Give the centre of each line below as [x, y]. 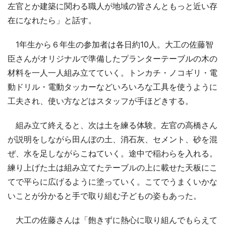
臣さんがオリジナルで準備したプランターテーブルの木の [112, 58]
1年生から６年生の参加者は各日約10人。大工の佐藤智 [110, 44]
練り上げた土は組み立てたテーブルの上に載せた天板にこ [112, 167]
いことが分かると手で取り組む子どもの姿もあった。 [104, 195]
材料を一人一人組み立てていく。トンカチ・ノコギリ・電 [112, 72]
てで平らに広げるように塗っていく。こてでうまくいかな [112, 181]
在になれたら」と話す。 [52, 20]
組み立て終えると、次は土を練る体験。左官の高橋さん [112, 125]
